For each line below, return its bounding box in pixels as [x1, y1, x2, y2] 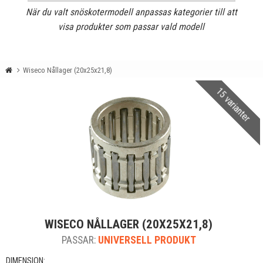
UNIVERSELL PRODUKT [97, 234, 196, 246]
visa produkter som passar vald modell [58, 21, 205, 32]
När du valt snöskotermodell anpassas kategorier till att [25, 6, 237, 18]
